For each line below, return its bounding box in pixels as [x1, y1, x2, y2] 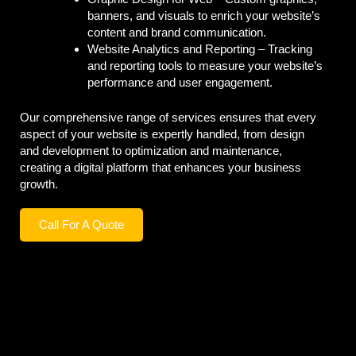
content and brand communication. [87, 25, 266, 40]
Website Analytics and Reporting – [87, 42, 268, 56]
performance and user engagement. [87, 75, 273, 90]
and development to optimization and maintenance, [20, 143, 282, 157]
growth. [20, 176, 58, 191]
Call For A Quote [39, 217, 124, 231]
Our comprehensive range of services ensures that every [20, 110, 316, 124]
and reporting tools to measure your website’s [87, 59, 323, 73]
